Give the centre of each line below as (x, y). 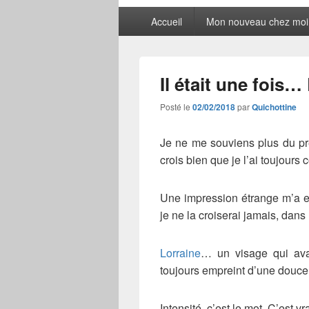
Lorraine (180, 253)
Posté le (176, 107)
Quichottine (274, 107)
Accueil (166, 22)
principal (139, 29)
